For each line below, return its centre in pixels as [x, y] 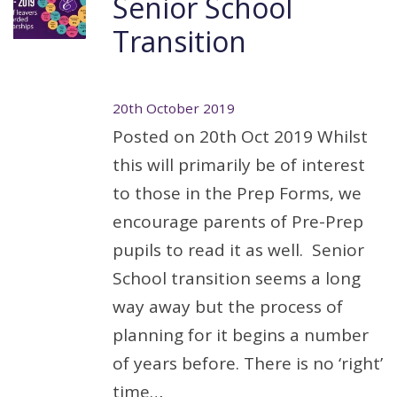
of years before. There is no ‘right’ [248, 363]
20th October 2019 [174, 108]
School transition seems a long [237, 278]
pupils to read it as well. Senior [238, 250]
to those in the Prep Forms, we [237, 193]
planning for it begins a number [241, 335]
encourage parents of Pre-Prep [238, 222]
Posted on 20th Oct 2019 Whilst [240, 136]
